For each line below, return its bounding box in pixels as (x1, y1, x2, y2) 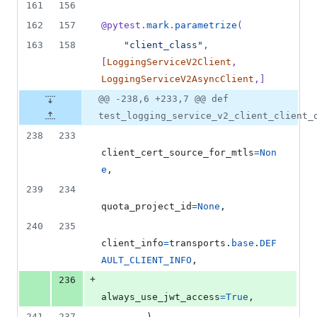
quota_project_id (101, 201, 192, 212)
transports (169, 238, 226, 249)
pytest (107, 20, 141, 31)
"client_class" (124, 40, 203, 51)
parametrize (175, 20, 237, 31)
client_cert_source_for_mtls (101, 147, 254, 158)
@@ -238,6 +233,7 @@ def (98, 93, 229, 105)
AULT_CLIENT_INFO (101, 255, 192, 266)
